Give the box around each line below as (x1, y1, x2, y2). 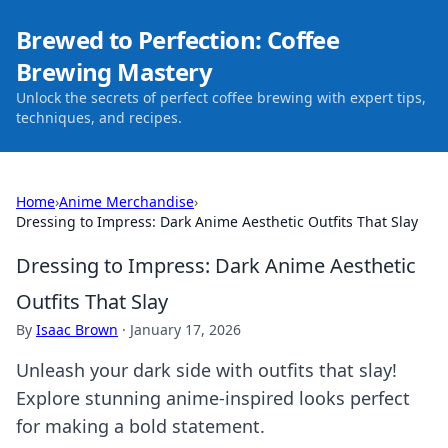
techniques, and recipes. (16, 108, 182, 127)
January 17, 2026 (130, 320, 241, 339)
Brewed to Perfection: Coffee (16, 23, 340, 56)
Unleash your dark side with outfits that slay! (16, 358, 397, 382)
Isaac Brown (36, 320, 118, 339)
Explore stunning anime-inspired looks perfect (16, 386, 410, 410)
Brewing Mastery (16, 55, 212, 88)
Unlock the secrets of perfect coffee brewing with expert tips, (16, 88, 426, 107)
